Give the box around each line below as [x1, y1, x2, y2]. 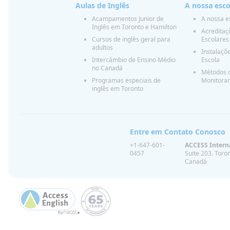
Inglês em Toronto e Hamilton [91, 22, 177, 31]
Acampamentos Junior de [91, 14, 164, 23]
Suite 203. [184, 148, 215, 158]
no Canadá [91, 63, 123, 72]
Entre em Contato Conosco [130, 126, 226, 137]
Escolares [201, 34, 229, 44]
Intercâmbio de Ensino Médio [91, 55, 176, 64]
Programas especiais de [91, 75, 161, 85]
